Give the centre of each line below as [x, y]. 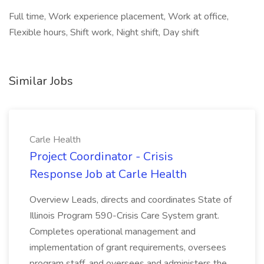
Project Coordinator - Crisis [101, 156]
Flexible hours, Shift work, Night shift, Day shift [104, 32]
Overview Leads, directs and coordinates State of [131, 200]
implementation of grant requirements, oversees [128, 247]
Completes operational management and [113, 232]
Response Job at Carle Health [108, 174]
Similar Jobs [41, 81]
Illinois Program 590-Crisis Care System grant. [124, 216]
